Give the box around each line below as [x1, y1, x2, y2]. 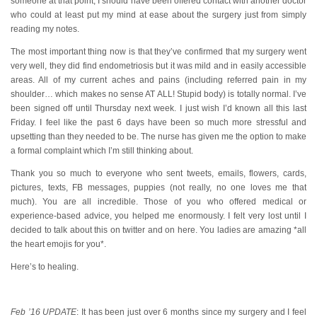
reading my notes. [11, 24, 79, 34]
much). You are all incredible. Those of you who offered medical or [11, 197, 306, 207]
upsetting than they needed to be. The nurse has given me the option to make [11, 132, 306, 142]
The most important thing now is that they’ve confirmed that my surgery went [11, 47, 306, 57]
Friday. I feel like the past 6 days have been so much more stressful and [11, 117, 306, 127]
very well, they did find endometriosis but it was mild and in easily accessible [11, 61, 306, 71]
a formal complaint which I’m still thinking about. [11, 146, 193, 156]
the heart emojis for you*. [11, 239, 106, 249]
